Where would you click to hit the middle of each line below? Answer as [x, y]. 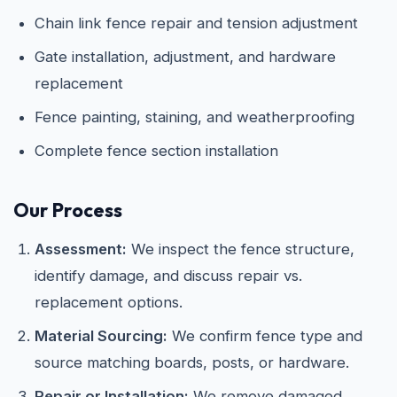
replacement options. [109, 302]
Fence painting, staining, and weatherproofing [195, 117]
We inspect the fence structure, [241, 249]
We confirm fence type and [265, 336]
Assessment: [81, 249]
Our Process [68, 210]
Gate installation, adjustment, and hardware [185, 57]
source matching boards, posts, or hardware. [192, 362]
